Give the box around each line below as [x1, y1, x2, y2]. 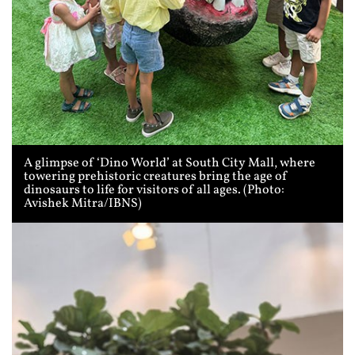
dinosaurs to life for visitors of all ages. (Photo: [24, 181, 284, 200]
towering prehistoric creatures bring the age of [24, 168, 288, 186]
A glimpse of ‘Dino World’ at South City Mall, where [24, 155, 315, 173]
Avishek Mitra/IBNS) [24, 195, 142, 213]
